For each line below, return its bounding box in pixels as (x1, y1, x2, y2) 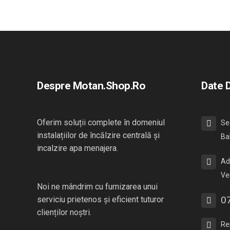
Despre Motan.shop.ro (37, 80, 145, 92)
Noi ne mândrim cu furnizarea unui (37, 182, 158, 191)
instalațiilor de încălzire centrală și (37, 130, 160, 140)
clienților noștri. (37, 207, 91, 217)
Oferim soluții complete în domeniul (37, 118, 165, 127)
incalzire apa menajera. (37, 143, 118, 153)
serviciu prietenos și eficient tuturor (37, 195, 164, 204)
